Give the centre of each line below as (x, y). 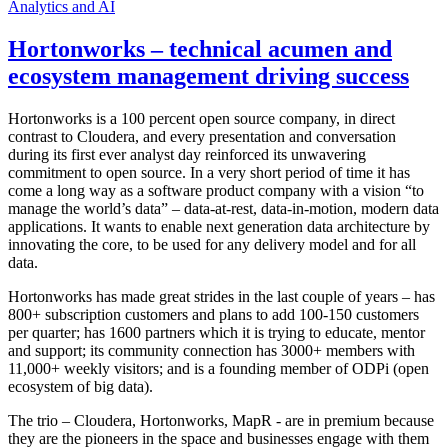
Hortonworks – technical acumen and (200, 49)
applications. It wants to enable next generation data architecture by (219, 227)
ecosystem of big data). (80, 387)
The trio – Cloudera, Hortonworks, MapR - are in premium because (221, 421)
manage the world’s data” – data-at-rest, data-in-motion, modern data (223, 209)
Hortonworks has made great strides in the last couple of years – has (221, 297)
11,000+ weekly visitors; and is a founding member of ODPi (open (218, 369)
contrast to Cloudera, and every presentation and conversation (202, 137)
